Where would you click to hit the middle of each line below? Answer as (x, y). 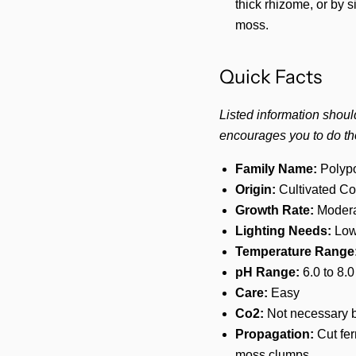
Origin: (255, 190)
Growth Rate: (274, 210)
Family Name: (276, 169)
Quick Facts (270, 77)
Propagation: (274, 334)
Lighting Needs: (283, 231)
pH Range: (267, 272)
